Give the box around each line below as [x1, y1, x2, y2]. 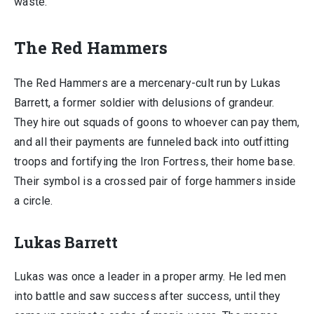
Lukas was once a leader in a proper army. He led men [14, 270, 286, 283]
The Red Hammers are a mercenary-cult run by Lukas [14, 76, 281, 90]
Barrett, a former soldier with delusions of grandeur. [14, 96, 275, 109]
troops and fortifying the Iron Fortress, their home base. [14, 155, 296, 168]
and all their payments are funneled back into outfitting [14, 135, 289, 149]
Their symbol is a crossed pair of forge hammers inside [14, 175, 296, 188]
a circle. [14, 194, 53, 207]
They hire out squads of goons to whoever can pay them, [14, 116, 300, 129]
